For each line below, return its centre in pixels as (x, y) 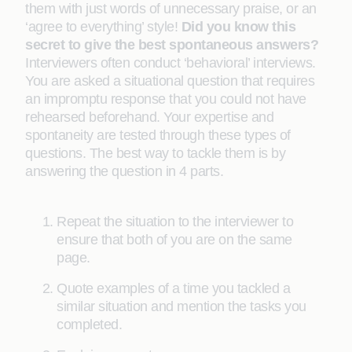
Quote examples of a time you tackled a (173, 288)
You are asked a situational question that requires (170, 81)
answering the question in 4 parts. (124, 171)
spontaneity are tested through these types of (158, 135)
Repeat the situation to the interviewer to (175, 222)
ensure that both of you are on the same (174, 240)
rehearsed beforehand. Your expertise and (149, 117)
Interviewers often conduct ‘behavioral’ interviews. (170, 63)
